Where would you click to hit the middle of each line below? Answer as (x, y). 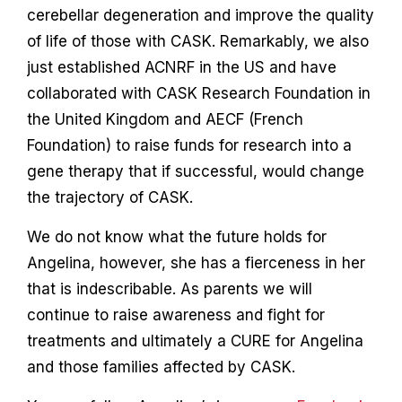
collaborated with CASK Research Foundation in (198, 93)
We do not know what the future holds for (176, 236)
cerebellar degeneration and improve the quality (200, 15)
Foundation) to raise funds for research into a (189, 145)
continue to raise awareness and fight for (175, 315)
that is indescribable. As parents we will (169, 288)
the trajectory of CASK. (109, 197)
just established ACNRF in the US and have (181, 67)
